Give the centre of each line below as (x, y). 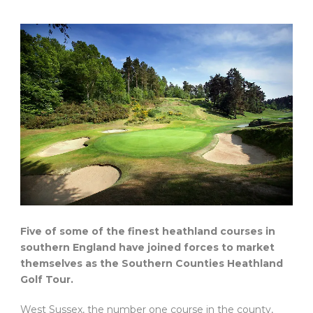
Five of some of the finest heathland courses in (148, 231)
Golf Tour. (47, 279)
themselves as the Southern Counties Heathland (152, 263)
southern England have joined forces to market (147, 247)
